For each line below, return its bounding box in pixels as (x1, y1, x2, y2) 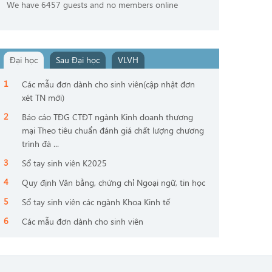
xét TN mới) (22, 91, 64, 103)
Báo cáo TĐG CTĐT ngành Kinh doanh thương (22, 110, 193, 123)
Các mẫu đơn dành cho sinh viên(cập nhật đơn (22, 78, 195, 90)
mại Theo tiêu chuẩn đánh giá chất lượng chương (22, 124, 204, 136)
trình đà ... (22, 137, 59, 149)
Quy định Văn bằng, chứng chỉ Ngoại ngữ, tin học (22, 176, 205, 188)
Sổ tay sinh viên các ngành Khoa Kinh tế (22, 195, 170, 208)
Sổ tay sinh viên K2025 (22, 157, 107, 169)
